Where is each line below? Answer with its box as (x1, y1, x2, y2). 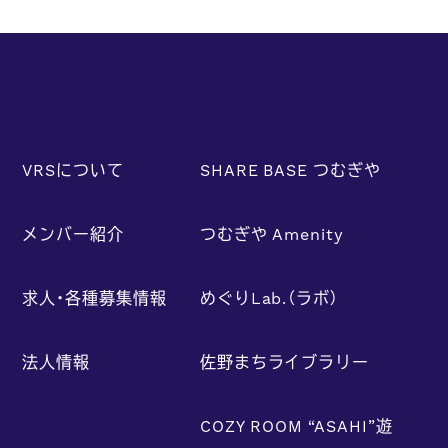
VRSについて (22, 157, 125, 182)
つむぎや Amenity (199, 221, 345, 246)
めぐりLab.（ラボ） (199, 285, 340, 310)
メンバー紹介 (22, 221, 125, 246)
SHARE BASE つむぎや (199, 157, 382, 182)
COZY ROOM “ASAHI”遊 (199, 413, 393, 438)
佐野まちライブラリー (199, 349, 370, 374)
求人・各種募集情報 (22, 285, 168, 310)
